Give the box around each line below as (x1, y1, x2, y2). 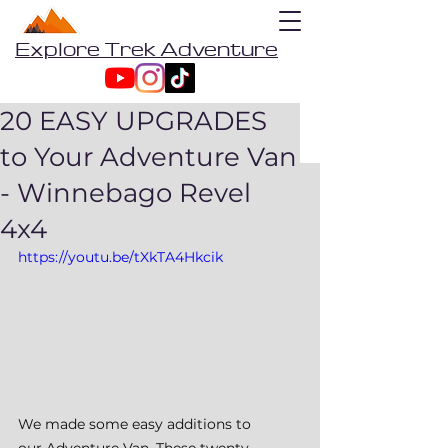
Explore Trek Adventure (15, 36, 278, 61)
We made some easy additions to (18, 414, 255, 433)
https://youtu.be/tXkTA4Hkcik (18, 248, 223, 266)
